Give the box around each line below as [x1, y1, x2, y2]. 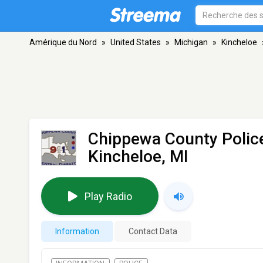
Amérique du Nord [29, 38, 97, 47]
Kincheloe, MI [88, 147, 188, 166]
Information [55, 227, 99, 236]
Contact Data [129, 227, 177, 236]
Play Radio [84, 190, 132, 203]
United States [110, 38, 161, 47]
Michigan [174, 38, 208, 47]
